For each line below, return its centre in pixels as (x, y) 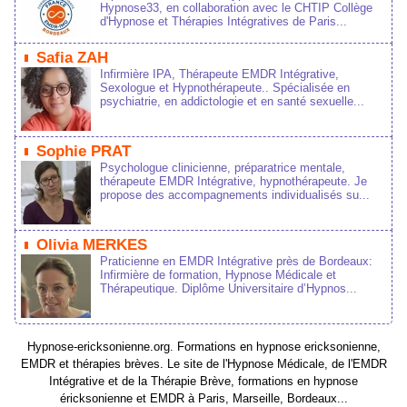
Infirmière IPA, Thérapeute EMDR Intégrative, (219, 74)
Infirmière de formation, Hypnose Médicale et (218, 275)
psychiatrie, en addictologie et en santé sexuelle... (232, 101)
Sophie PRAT (84, 151)
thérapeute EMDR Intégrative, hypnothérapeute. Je (233, 181)
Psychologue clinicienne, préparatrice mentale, (223, 168)
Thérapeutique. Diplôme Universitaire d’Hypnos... (228, 288)
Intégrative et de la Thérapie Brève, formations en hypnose (203, 381)
